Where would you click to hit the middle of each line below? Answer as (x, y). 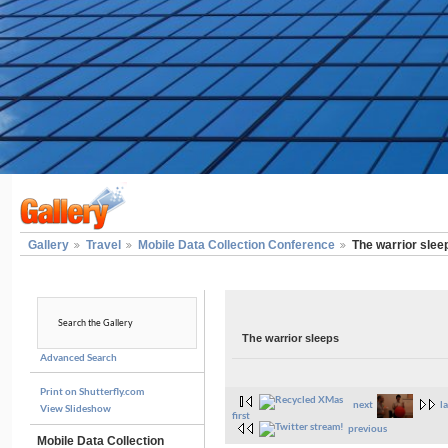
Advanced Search (78, 357)
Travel (103, 245)
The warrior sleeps (290, 338)
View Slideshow (75, 409)
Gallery (48, 245)
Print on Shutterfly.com (91, 392)
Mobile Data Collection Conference (236, 245)
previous (368, 428)
